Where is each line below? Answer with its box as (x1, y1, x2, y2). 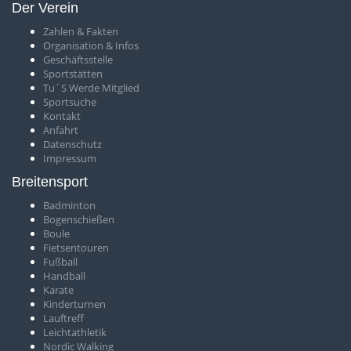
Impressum (43, 151, 96, 165)
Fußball (43, 255, 78, 269)
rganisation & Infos (51, 38, 139, 52)
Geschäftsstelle (43, 52, 113, 67)
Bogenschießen (43, 212, 114, 226)
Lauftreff (43, 311, 84, 325)
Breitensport (12, 173, 88, 190)
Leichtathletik (43, 325, 107, 339)
